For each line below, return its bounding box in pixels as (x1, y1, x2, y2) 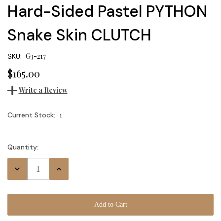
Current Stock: (7, 110, 55, 120)
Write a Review (18, 85, 68, 95)
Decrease (12, 164, 37, 172)
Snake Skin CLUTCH (7, 24, 151, 45)
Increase (54, 164, 77, 172)
